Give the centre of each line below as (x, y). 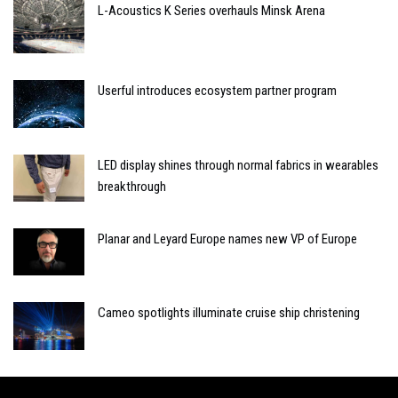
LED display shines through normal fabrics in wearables (238, 165)
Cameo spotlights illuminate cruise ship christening (229, 313)
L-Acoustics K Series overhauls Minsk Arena (211, 11)
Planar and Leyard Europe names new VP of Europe (227, 239)
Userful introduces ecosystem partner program (217, 91)
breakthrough (132, 186)
